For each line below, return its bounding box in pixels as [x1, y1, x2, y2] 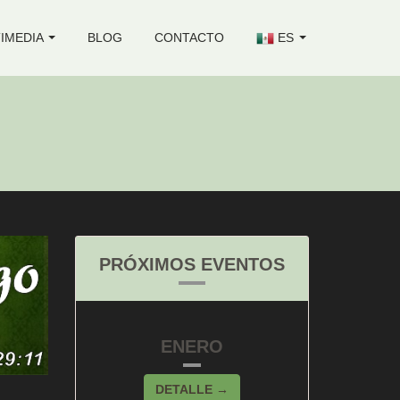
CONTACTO [154, 30, 224, 45]
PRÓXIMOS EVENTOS [98, 254, 285, 274]
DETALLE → [154, 382, 229, 396]
